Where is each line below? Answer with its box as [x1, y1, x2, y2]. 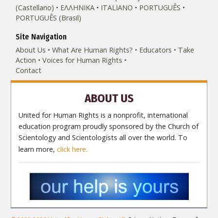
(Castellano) [16, 3, 54, 13]
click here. [57, 145, 88, 154]
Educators [139, 45, 172, 55]
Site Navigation [16, 32, 67, 42]
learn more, [18, 145, 57, 154]
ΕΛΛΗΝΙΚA [60, 3, 95, 13]
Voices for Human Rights [42, 55, 123, 65]
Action [16, 55, 36, 65]
